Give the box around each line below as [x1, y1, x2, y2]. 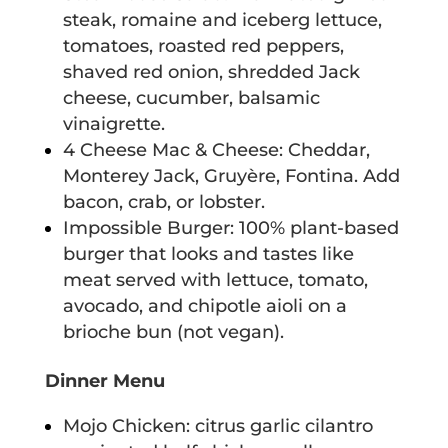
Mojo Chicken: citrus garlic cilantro [62, 415, 373, 438]
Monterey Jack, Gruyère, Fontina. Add [62, 165, 400, 188]
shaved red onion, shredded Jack [62, 61, 360, 84]
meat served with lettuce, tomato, [62, 269, 368, 292]
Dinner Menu [44, 370, 165, 393]
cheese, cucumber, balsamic [62, 87, 320, 110]
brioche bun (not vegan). [62, 321, 284, 344]
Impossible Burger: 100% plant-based [62, 217, 399, 240]
